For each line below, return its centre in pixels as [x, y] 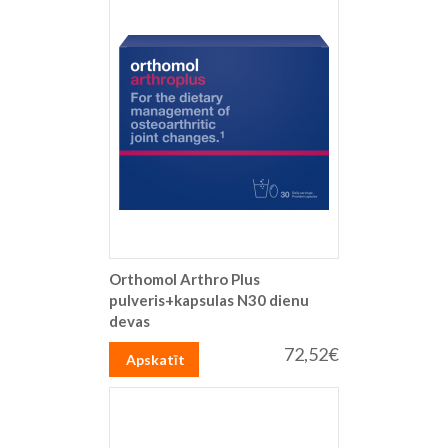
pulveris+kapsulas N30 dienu [209, 300]
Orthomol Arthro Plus [184, 279]
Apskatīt [155, 359]
